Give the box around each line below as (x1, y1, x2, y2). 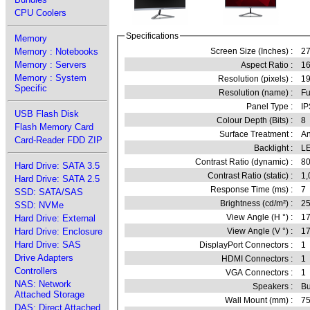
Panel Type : (246, 102, 293, 112)
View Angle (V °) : (226, 226, 293, 237)
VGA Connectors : (225, 268, 293, 278)
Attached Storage (15, 289, 84, 300)
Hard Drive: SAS (15, 239, 81, 250)
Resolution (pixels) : (217, 74, 293, 84)
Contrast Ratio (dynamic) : (194, 157, 293, 167)
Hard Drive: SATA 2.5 (15, 174, 100, 184)
